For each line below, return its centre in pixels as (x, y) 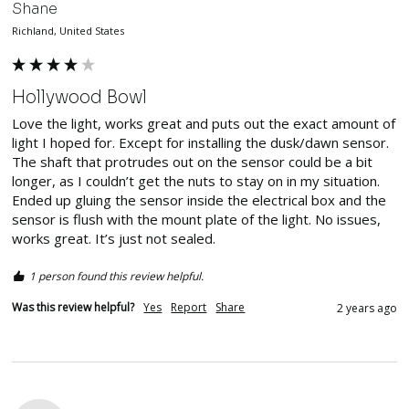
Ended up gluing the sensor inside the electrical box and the (199, 199)
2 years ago (367, 308)
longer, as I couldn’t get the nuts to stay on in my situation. (196, 180)
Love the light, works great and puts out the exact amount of (204, 123)
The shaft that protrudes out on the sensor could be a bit (193, 161)
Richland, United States (68, 30)
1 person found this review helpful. (117, 276)
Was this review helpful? (73, 307)
